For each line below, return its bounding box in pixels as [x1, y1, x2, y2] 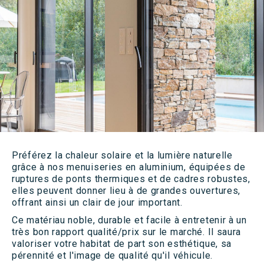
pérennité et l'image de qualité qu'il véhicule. [12, 250, 213, 261]
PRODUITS [85, 206, 133, 218]
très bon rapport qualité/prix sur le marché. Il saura [12, 226, 242, 237]
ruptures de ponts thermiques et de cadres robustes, [12, 173, 250, 184]
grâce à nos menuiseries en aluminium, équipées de [12, 161, 246, 173]
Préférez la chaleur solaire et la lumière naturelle [12, 150, 233, 161]
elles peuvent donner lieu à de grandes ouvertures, [12, 185, 241, 196]
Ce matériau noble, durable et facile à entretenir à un [12, 214, 247, 226]
